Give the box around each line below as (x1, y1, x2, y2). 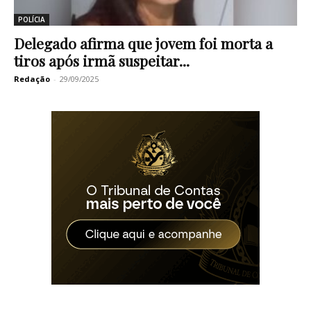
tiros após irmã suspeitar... (14, 51, 190, 71)
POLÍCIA (18, 15, 45, 25)
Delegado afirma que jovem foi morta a (14, 33, 273, 53)
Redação (14, 74, 50, 85)
